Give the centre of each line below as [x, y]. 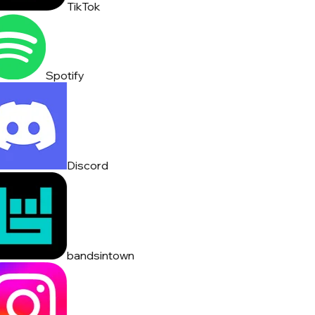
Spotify [62, 76]
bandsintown [97, 256]
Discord [84, 166]
